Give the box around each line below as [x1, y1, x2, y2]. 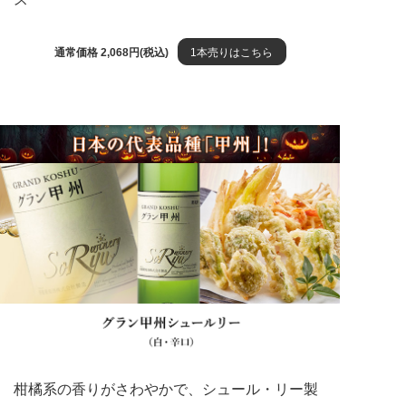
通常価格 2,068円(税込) [53, 46, 169, 60]
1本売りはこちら [190, 46, 273, 60]
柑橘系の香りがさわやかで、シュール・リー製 [14, 381, 318, 397]
